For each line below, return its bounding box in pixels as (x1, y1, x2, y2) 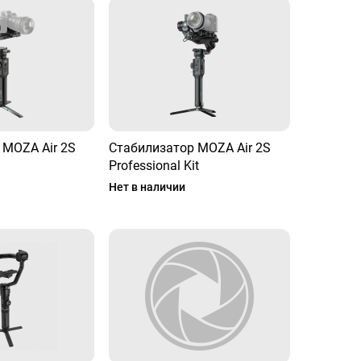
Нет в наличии (109, 180, 186, 193)
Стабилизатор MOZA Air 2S (109, 140, 272, 156)
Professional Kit (109, 158, 200, 173)
